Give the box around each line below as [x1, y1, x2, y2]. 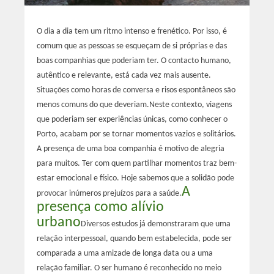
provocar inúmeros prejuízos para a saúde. [36, 188, 182, 198]
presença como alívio [36, 199, 164, 215]
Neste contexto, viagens [149, 100, 232, 109]
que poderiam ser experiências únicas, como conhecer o [36, 114, 228, 124]
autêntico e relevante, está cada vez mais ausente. [36, 70, 211, 80]
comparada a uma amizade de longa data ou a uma [36, 248, 213, 258]
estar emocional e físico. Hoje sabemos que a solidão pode [36, 173, 234, 183]
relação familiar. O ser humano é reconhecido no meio [36, 263, 221, 273]
